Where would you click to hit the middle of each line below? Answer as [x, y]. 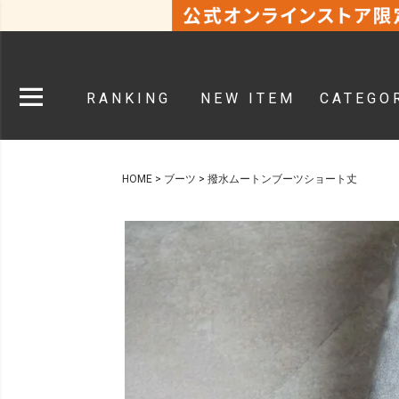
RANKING [128, 99]
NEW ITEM [248, 99]
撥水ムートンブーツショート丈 [282, 179]
